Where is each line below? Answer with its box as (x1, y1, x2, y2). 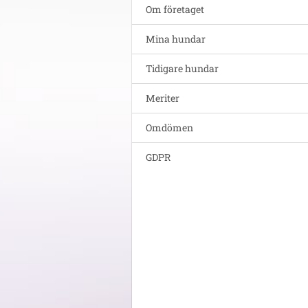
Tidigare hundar (146, 61, 219, 75)
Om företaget (146, 2, 204, 16)
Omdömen (146, 120, 193, 134)
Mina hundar (146, 32, 206, 45)
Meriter (146, 91, 179, 104)
